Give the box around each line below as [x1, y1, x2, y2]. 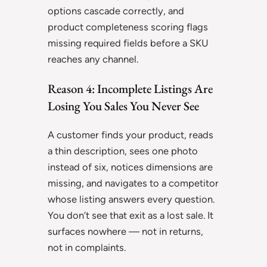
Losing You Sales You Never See [48, 98, 199, 114]
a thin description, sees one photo [48, 144, 198, 157]
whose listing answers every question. [48, 193, 215, 205]
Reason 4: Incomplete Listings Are [48, 80, 213, 97]
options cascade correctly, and [48, 5, 184, 17]
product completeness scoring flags [48, 21, 208, 33]
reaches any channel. [48, 53, 138, 66]
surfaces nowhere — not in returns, [48, 225, 203, 237]
